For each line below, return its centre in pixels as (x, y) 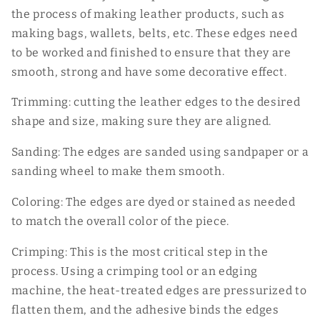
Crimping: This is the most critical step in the (140, 251)
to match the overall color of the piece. (120, 221)
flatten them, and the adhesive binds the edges (145, 309)
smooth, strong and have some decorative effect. (149, 71)
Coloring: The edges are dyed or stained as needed (153, 201)
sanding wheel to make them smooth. (118, 171)
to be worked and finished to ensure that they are (151, 52)
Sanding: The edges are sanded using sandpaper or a (160, 152)
